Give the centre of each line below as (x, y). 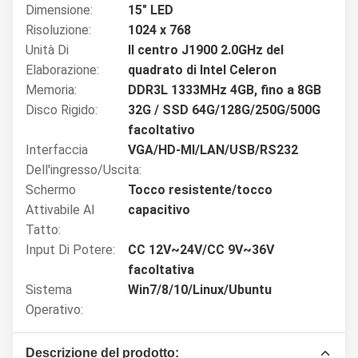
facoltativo (161, 130)
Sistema (49, 290)
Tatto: (43, 230)
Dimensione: (59, 10)
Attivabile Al (60, 210)
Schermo (51, 190)
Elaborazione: (62, 70)
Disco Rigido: (62, 110)
